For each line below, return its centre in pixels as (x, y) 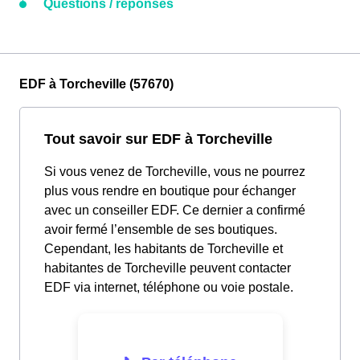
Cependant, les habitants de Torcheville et (164, 249)
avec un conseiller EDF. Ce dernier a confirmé (175, 211)
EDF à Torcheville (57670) (96, 84)
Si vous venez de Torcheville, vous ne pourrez (175, 172)
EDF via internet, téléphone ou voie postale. (169, 288)
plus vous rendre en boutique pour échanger (170, 191)
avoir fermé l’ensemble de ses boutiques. (161, 230)
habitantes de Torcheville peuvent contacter (168, 268)
